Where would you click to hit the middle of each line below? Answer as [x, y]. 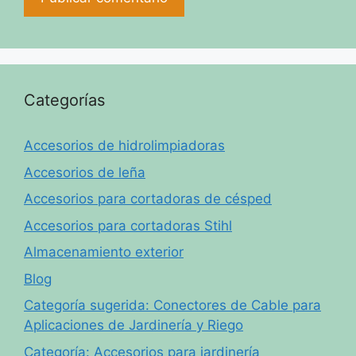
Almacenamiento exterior [104, 252]
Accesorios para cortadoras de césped [148, 199]
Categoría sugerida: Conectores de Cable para [172, 306]
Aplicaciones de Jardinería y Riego [133, 325]
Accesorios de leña [85, 172]
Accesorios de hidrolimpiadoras [124, 146]
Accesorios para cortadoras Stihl [128, 225]
